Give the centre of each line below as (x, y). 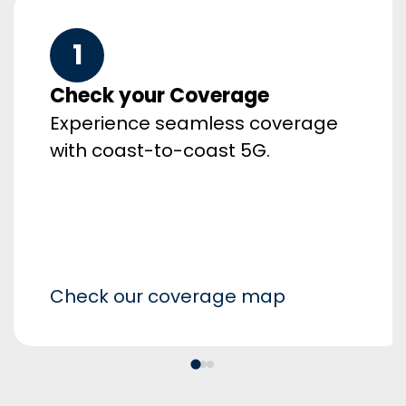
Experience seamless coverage (194, 123)
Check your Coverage (159, 95)
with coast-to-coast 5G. (160, 150)
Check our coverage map (168, 296)
